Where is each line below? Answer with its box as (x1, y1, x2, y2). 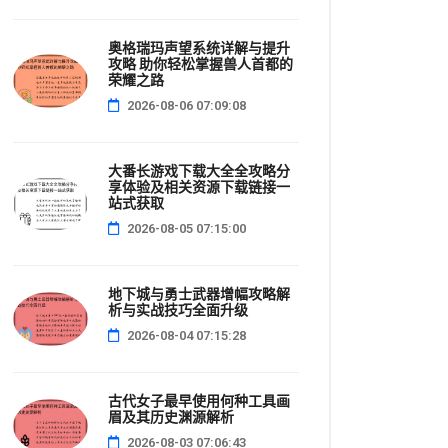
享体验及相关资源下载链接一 (108, 179, 290, 195)
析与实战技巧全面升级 (108, 302, 248, 318)
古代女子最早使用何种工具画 (108, 393, 290, 409)
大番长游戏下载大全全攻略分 (108, 163, 290, 179)
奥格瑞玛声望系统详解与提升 (108, 40, 290, 56)
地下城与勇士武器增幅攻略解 (108, 286, 290, 302)
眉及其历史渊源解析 (108, 409, 234, 425)
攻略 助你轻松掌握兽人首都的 (108, 56, 293, 72)
